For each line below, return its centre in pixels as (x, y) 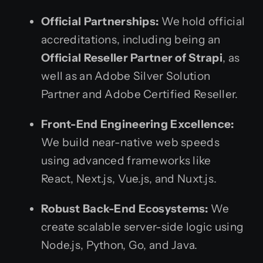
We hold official (202, 21)
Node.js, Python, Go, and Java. (119, 245)
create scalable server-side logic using (143, 227)
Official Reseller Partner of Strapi (132, 58)
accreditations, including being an (131, 40)
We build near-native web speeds (130, 142)
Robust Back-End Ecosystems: (125, 209)
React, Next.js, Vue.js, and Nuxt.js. (129, 179)
